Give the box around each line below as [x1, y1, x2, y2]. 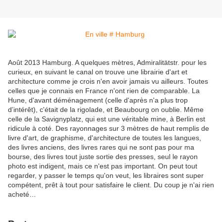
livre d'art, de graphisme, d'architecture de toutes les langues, [8, 134, 201, 142]
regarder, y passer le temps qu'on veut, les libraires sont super [8, 171, 204, 180]
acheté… [8, 190, 36, 199]
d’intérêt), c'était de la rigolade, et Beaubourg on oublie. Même [8, 106, 204, 114]
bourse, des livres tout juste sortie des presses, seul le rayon [8, 153, 198, 161]
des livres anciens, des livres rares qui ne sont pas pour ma [8, 143, 194, 152]
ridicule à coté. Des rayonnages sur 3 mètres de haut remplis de [8, 124, 209, 133]
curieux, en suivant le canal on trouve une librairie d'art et [8, 68, 187, 76]
